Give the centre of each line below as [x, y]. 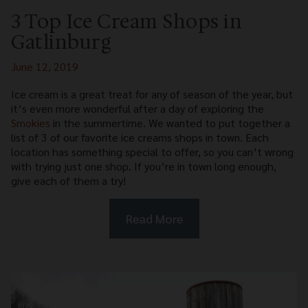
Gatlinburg [61, 42]
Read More [154, 219]
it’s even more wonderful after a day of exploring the [137, 109]
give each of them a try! [68, 181]
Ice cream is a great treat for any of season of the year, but [152, 94]
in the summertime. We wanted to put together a [170, 123]
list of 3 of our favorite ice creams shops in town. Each [140, 137]
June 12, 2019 [45, 67]
